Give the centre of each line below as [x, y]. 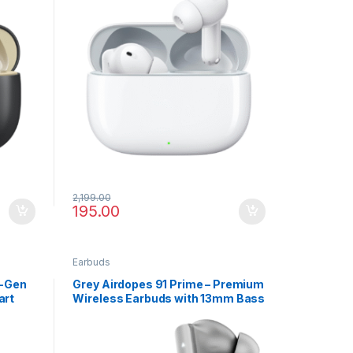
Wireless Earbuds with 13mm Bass [169, 299]
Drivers [93, 313]
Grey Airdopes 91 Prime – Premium [169, 284]
